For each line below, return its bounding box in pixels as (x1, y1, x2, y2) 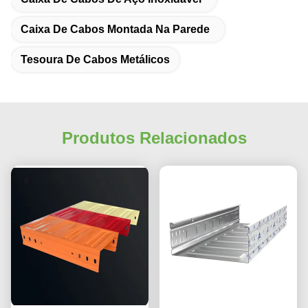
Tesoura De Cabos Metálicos (21, 54, 170, 66)
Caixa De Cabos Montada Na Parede (21, 23, 210, 36)
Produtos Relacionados (61, 129, 247, 148)
